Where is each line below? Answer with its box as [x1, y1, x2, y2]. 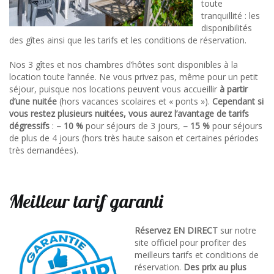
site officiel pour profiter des [135, 237, 246, 248]
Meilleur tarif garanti [9, 190, 163, 213]
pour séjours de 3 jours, [83, 120, 183, 131]
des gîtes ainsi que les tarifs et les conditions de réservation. [9, 34, 246, 46]
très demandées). [9, 144, 78, 156]
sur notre [218, 224, 256, 236]
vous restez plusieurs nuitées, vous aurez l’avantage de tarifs [9, 108, 249, 119]
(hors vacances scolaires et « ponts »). [57, 95, 212, 107]
